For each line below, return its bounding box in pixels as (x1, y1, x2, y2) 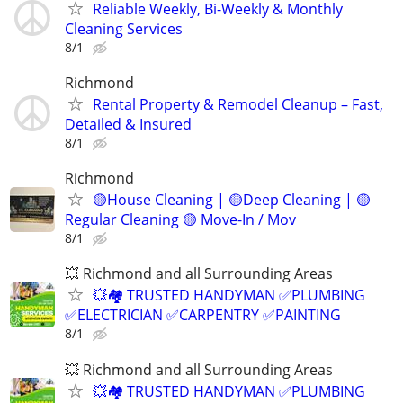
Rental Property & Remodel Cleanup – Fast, (93, 94, 383, 114)
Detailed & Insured (65, 113, 192, 134)
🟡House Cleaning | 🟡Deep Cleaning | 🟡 (93, 190, 371, 210)
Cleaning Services (65, 18, 183, 39)
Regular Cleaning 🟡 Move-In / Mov (65, 210, 296, 230)
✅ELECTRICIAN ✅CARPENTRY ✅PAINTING (65, 305, 341, 326)
